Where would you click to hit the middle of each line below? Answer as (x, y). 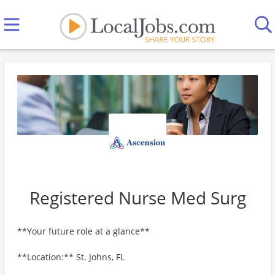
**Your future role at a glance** (83, 231)
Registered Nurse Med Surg (137, 198)
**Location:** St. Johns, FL (71, 257)
